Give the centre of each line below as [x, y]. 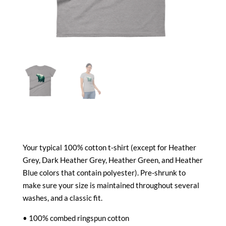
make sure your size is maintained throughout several [111, 185]
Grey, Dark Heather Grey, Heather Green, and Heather [112, 160]
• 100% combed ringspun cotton [76, 218]
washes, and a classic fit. [62, 197]
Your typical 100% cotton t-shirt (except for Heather [109, 147]
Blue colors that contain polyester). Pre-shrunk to [104, 172]
